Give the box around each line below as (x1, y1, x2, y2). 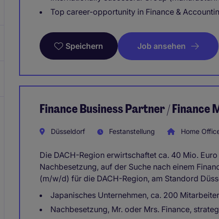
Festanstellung (107, 127, 155, 135)
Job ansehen (137, 41, 186, 51)
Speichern (66, 41, 103, 51)
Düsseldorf (49, 127, 85, 135)
